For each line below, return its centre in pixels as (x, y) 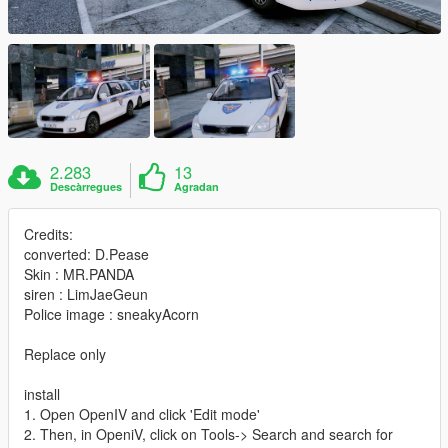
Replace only (65, 354)
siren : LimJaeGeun (86, 294)
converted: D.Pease (86, 254)
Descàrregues (86, 187)
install (42, 394)
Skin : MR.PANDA (79, 274)
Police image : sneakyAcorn (111, 314)
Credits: (48, 234)
